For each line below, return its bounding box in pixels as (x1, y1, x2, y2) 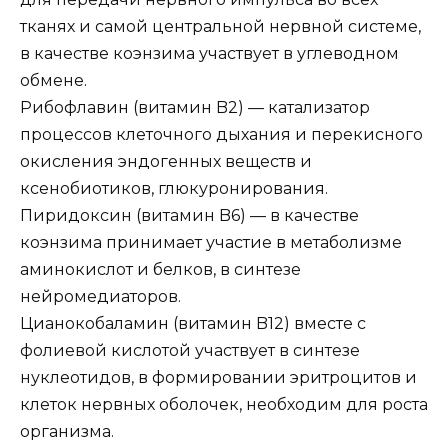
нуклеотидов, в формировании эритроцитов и (20, 367, 417, 387)
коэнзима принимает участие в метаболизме (20, 232, 402, 252)
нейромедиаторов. (20, 286, 181, 306)
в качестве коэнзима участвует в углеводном (20, 43, 399, 63)
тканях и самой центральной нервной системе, (20, 16, 421, 36)
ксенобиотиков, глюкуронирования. (20, 178, 328, 198)
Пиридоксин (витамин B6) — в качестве (20, 205, 359, 225)
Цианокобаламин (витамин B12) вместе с (20, 313, 366, 333)
